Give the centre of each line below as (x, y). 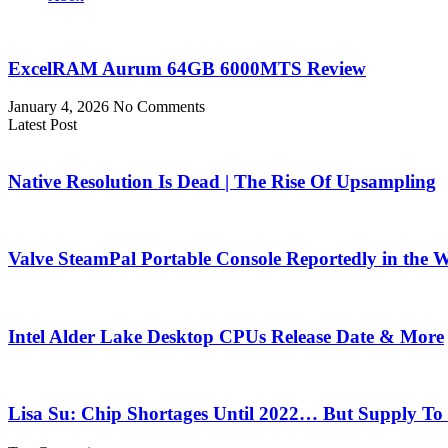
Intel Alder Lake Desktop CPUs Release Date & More (226, 336)
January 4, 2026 (60, 107)
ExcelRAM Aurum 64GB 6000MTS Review (187, 68)
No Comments (159, 107)
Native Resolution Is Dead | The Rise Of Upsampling (222, 181)
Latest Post (42, 125)
